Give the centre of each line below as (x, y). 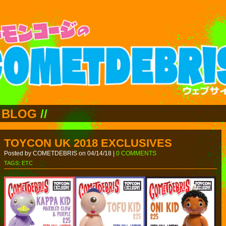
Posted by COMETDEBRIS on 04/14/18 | (60, 153)
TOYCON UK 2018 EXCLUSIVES (88, 143)
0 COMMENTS (136, 153)
